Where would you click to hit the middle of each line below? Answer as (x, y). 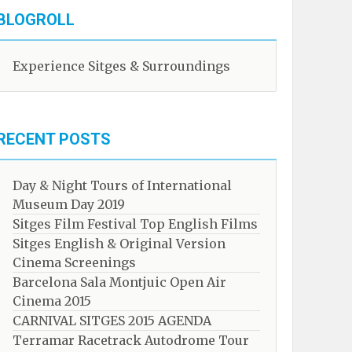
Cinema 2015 (52, 301)
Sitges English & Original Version (119, 244)
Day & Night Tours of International (122, 185)
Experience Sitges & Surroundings (121, 66)
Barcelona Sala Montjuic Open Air (119, 282)
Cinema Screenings (74, 262)
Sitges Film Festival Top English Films (135, 224)
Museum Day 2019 (69, 204)
